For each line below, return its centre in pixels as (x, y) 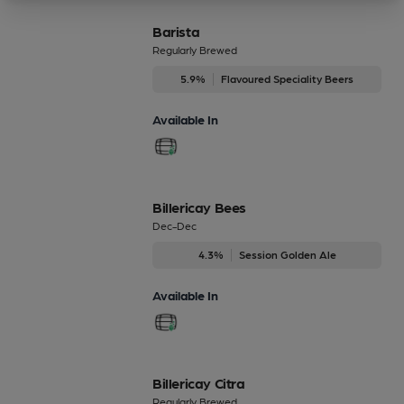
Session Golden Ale (287, 254)
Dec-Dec (174, 225)
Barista (176, 31)
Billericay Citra (199, 382)
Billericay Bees (199, 207)
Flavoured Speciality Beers (287, 78)
